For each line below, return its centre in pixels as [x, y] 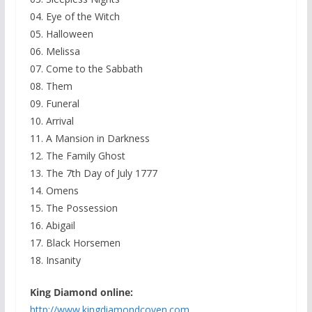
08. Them [51, 86]
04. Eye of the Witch [75, 17]
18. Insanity [55, 260]
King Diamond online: [81, 292]
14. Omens [54, 191]
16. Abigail [52, 226]
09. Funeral [54, 104]
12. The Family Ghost [77, 156]
